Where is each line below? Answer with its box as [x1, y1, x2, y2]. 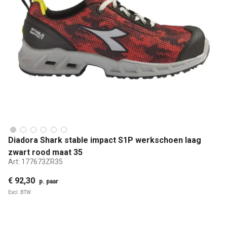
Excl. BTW [8, 189, 31, 195]
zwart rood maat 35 [8, 147, 83, 157]
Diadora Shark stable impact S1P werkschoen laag [8, 135, 201, 145]
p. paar [39, 177, 58, 185]
